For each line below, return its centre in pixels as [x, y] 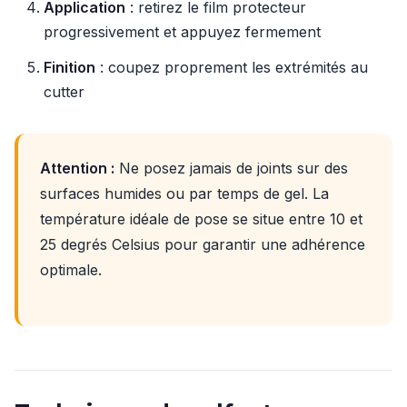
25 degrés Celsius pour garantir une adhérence [203, 244]
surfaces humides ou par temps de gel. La [184, 194]
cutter [64, 92]
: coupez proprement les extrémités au [232, 67]
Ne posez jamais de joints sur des [231, 168]
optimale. [71, 270]
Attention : [77, 168]
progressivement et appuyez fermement [182, 32]
